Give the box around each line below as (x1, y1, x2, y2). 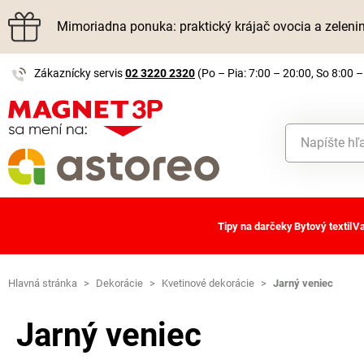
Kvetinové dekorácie (162, 277, 254, 290)
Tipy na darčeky (218, 219, 293, 232)
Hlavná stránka (8, 277, 77, 290)
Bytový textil (293, 219, 352, 232)
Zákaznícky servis (34, 67, 125, 80)
